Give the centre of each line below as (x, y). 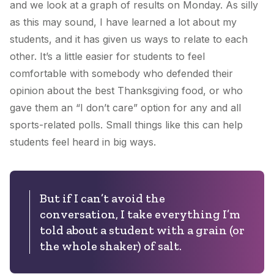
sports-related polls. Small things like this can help (126, 124)
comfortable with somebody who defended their (121, 73)
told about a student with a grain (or (142, 230)
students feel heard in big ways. (83, 142)
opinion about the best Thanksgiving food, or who (126, 90)
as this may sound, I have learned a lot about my (123, 22)
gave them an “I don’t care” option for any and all (125, 107)
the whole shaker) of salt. (111, 246)
